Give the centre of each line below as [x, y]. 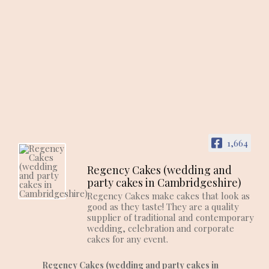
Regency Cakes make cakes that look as [168, 196]
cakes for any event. [128, 239]
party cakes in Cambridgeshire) [164, 183]
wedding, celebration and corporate [161, 228]
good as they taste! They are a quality [163, 207]
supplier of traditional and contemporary [171, 218]
